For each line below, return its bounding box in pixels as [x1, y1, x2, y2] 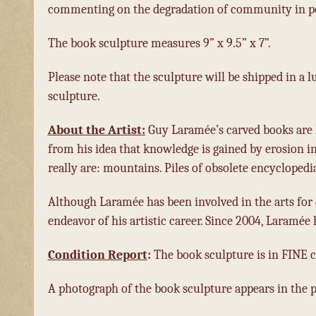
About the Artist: [47, 122, 145, 137]
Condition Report [47, 247, 147, 262]
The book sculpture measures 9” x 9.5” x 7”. [47, 35, 271, 50]
